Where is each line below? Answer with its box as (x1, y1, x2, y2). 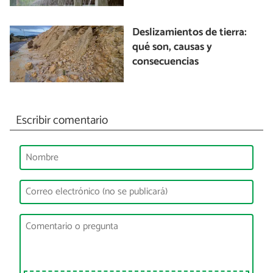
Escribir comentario (15, 111, 108, 130)
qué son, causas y (132, 38, 213, 56)
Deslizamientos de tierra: (132, 23, 247, 41)
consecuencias (132, 52, 199, 71)
